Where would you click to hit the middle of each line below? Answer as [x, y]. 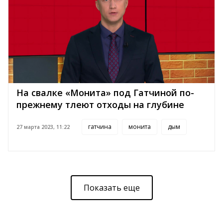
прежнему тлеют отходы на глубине [100, 105]
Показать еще [111, 188]
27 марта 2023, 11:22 [43, 127]
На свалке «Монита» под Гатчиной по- [105, 93]
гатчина [100, 127]
